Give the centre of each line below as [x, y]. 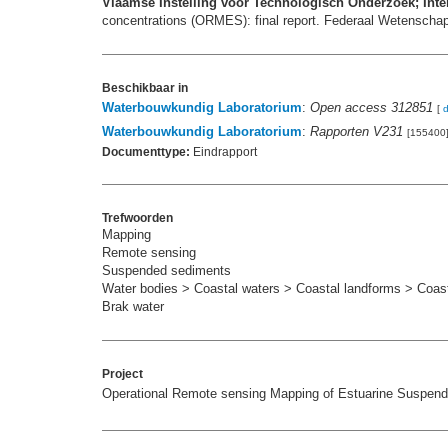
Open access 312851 [371, 108]
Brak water [133, 307]
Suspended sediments [166, 271]
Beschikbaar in [145, 88]
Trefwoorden [137, 218]
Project [122, 374]
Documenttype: [146, 152]
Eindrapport [223, 152]
